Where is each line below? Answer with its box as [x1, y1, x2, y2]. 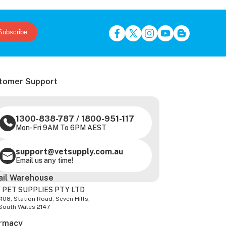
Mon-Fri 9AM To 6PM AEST [16, 124, 107, 132]
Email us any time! [16, 156, 74, 165]
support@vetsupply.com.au [16, 147, 124, 157]
